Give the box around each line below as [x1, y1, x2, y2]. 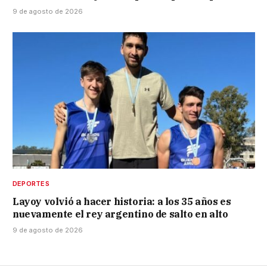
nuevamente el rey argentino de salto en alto [13, 208, 228, 221]
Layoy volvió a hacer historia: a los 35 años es [13, 195, 231, 208]
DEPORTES [13, 179, 49, 188]
